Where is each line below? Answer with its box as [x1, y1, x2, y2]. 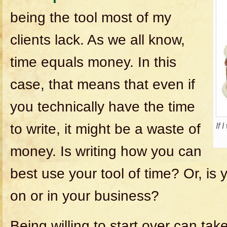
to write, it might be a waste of [10, 121, 201, 137]
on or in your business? [10, 188, 159, 204]
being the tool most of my [10, 10, 171, 25]
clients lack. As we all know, [10, 32, 185, 48]
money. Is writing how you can [10, 143, 202, 159]
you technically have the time [10, 99, 195, 115]
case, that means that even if [10, 77, 195, 92]
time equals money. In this [10, 54, 176, 70]
